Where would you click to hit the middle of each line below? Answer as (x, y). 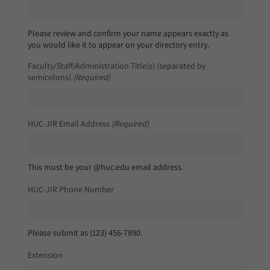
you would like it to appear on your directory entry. (118, 44)
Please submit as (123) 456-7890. (85, 232)
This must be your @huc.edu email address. (105, 167)
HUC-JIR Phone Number (71, 189)
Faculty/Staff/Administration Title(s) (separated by (116, 65)
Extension (45, 255)
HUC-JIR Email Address (68, 123)
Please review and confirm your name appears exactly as (128, 33)
